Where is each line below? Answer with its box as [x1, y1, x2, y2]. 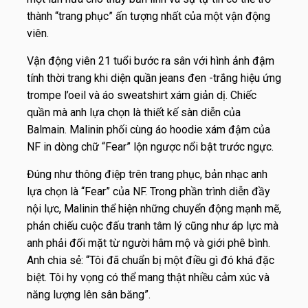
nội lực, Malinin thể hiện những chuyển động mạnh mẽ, [27, 201, 281, 215]
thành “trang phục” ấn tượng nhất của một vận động [27, 9, 270, 23]
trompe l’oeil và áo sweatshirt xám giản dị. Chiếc [27, 88, 256, 102]
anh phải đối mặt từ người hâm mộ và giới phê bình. [27, 236, 270, 250]
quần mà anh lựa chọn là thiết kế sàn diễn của [27, 105, 241, 119]
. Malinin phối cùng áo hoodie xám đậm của [65, 122, 270, 136]
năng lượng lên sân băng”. [27, 287, 151, 301]
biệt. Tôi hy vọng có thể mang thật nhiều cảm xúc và [27, 270, 269, 284]
